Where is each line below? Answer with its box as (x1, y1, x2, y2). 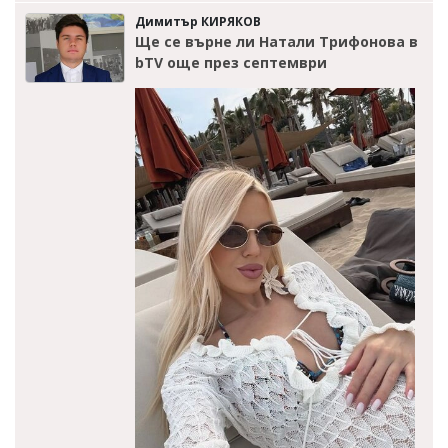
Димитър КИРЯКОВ (135, 13, 261, 30)
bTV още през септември (135, 53, 327, 72)
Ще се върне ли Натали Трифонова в (135, 32, 418, 51)
